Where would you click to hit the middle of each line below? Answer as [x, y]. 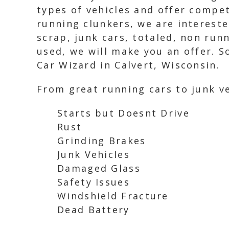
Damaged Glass [99, 168]
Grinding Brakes [102, 141]
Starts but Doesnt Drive [123, 113]
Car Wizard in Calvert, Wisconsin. [128, 65]
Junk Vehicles [94, 154]
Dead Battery [94, 210]
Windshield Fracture [113, 196]
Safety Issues [94, 182]
